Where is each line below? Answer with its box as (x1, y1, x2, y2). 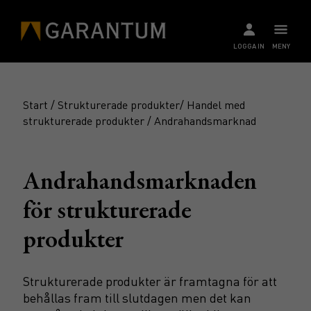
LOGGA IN (233, 42, 264, 50)
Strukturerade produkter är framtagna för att (23, 273, 277, 289)
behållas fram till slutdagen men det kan (23, 289, 251, 305)
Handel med (187, 97, 245, 112)
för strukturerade (23, 200, 192, 225)
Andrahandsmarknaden (23, 171, 257, 196)
